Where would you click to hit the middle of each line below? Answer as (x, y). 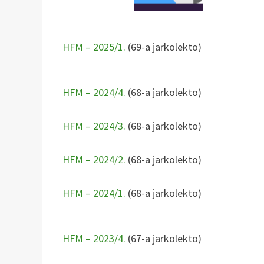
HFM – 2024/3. (94, 126)
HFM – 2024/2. (94, 159)
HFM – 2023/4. (94, 238)
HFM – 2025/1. (94, 47)
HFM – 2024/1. (94, 193)
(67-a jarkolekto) (164, 238)
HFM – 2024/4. (95, 92)
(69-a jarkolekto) (164, 47)
